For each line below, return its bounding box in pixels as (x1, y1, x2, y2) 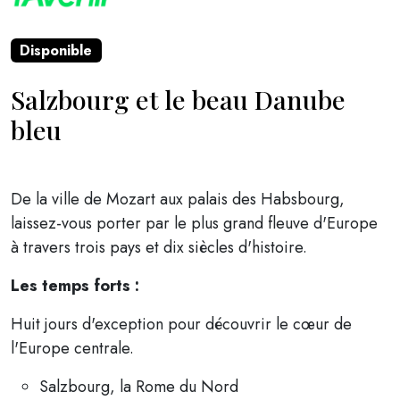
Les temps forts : (11, 274, 139, 298)
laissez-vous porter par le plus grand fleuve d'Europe (11, 212, 378, 236)
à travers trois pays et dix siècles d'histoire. (11, 236, 307, 260)
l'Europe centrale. (11, 337, 134, 361)
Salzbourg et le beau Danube (11, 82, 346, 117)
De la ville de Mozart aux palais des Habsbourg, (11, 187, 345, 212)
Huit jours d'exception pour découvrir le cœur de (11, 312, 352, 337)
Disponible (20, 39, 93, 61)
